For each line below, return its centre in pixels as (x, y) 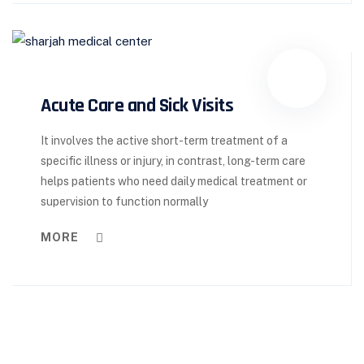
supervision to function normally (124, 201)
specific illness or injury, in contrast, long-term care (173, 161)
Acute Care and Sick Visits (137, 106)
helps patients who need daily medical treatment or (174, 181)
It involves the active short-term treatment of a (164, 141)
